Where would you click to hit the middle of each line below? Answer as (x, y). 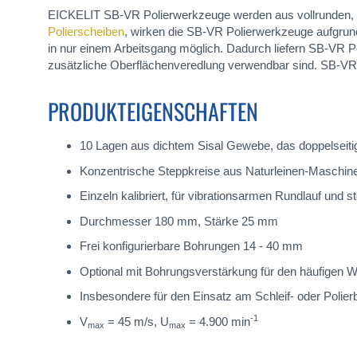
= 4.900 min (218, 321)
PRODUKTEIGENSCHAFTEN (153, 112)
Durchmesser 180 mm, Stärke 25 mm (179, 221)
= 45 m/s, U (137, 321)
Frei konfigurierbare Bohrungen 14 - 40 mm (191, 246)
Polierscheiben (86, 32)
